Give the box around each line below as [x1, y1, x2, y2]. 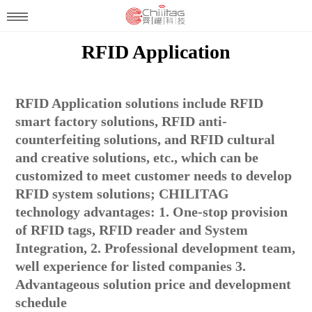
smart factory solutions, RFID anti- [15, 113, 228, 129]
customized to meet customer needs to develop [15, 167, 292, 183]
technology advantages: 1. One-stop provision [15, 203, 288, 219]
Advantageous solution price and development [15, 276, 292, 292]
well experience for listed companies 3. [15, 258, 247, 274]
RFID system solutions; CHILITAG [15, 185, 230, 201]
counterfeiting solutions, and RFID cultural [15, 131, 276, 147]
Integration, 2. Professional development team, [15, 240, 296, 256]
